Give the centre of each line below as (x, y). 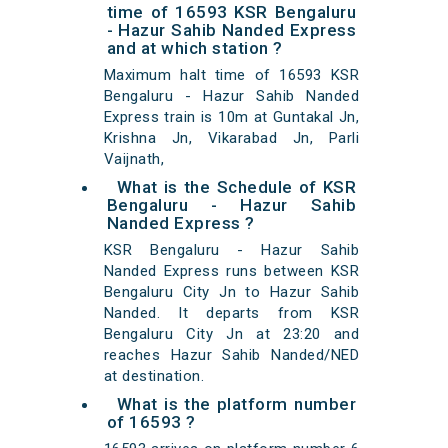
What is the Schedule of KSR (236, 187)
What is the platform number (236, 404)
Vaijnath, (134, 159)
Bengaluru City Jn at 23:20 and (231, 334)
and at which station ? (194, 48)
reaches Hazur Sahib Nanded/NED (231, 355)
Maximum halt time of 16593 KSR (231, 75)
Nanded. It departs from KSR (231, 313)
